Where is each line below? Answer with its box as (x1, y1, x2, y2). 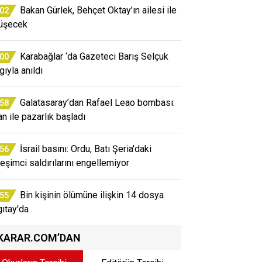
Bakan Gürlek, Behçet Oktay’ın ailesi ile (20, 4, 177, 16)
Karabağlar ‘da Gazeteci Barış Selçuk (20, 50, 168, 62)
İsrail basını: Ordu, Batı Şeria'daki (20, 143, 151, 154)
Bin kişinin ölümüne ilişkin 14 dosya (20, 189, 164, 201)
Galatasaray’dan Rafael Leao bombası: (20, 96, 175, 108)
